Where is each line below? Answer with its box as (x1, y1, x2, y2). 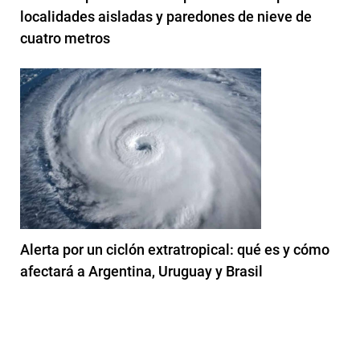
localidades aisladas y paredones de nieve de (20, 7, 312, 25)
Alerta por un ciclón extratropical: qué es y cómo (20, 240, 329, 258)
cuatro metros (20, 29, 110, 47)
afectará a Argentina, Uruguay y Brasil (20, 262, 263, 280)
